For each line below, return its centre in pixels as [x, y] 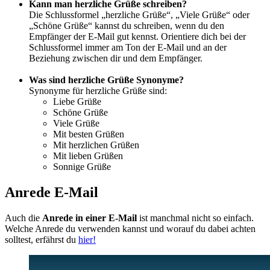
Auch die [24, 218]
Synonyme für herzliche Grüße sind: [98, 90]
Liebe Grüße [77, 101]
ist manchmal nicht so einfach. [195, 218]
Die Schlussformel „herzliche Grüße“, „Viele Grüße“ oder [139, 14]
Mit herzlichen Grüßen [96, 145]
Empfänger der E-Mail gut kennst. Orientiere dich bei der [137, 36]
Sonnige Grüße [82, 166]
